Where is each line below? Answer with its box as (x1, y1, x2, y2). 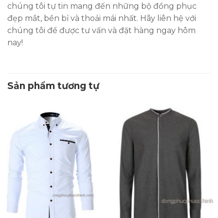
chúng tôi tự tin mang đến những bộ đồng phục (7, 1, 197, 11)
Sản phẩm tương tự (7, 80, 99, 92)
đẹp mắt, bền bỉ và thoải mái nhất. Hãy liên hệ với (7, 13, 196, 23)
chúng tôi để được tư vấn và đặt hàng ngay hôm (7, 25, 196, 35)
